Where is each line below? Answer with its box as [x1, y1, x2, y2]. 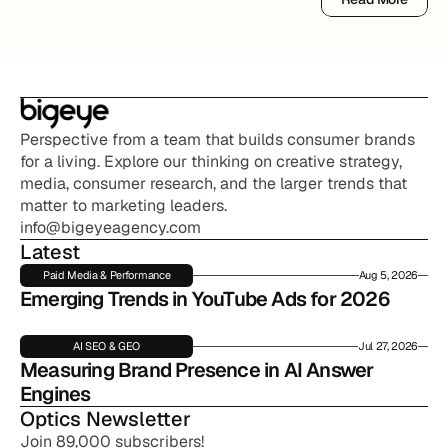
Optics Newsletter [20, 406, 191, 432]
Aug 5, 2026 [358, 268, 418, 282]
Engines [20, 381, 91, 407]
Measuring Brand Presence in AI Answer [20, 357, 374, 383]
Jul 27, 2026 [357, 339, 419, 353]
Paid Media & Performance [43, 268, 171, 282]
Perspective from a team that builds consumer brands [20, 129, 415, 150]
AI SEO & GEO [72, 339, 140, 353]
